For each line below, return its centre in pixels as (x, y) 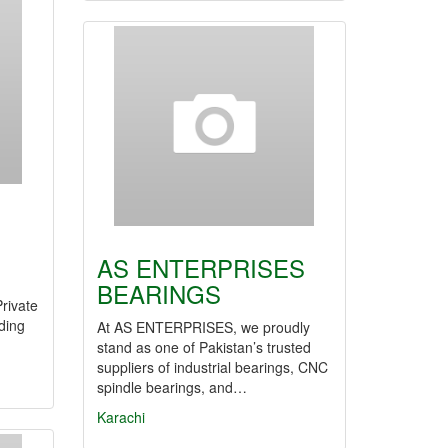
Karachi (121, 417)
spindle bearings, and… (172, 387)
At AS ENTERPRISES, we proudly (203, 327)
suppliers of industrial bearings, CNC (212, 367)
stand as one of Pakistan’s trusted (204, 347)
